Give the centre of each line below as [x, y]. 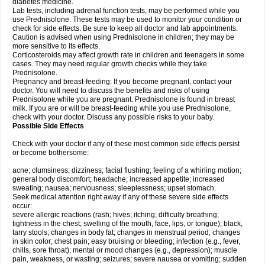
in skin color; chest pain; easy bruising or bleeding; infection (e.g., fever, [126, 241]
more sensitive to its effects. [56, 46]
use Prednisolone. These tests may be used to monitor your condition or [127, 20]
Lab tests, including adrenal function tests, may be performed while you [126, 11]
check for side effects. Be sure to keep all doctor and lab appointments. [125, 28]
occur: [22, 206]
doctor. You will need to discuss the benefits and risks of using [111, 91]
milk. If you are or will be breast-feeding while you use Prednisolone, [122, 108]
